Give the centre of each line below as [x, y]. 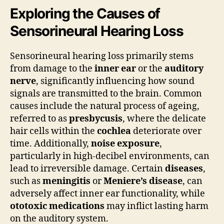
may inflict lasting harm [156, 206]
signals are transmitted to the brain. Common [106, 93]
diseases [184, 168]
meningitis [66, 181]
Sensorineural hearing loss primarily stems [102, 56]
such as [26, 181]
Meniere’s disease [143, 181]
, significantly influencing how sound [115, 81]
